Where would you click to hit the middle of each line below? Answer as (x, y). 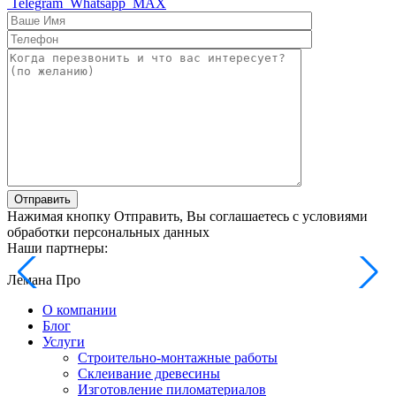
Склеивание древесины (149, 373)
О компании (80, 310)
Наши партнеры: (57, 248)
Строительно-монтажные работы (178, 358)
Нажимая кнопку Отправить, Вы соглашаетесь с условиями (187, 216)
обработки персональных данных (108, 232)
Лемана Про (44, 280)
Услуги (64, 342)
